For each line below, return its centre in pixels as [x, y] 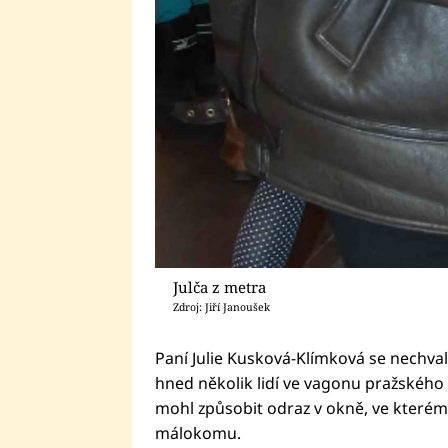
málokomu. [197, 432]
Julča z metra [220, 286]
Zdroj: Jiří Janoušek [222, 306]
